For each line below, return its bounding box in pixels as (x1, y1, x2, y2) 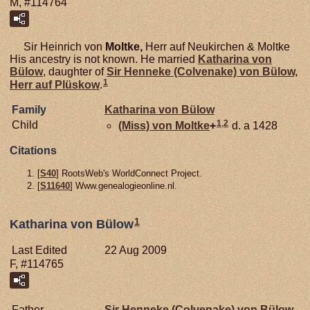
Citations (10, 145, 57, 157)
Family (12, 104, 46, 116)
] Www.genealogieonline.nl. (70, 181, 177, 192)
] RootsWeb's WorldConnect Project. (56, 168, 202, 179)
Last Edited (12, 244, 67, 256)
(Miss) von (118, 120, 175, 131)
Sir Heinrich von (10, 41, 105, 53)
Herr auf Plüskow (10, 79, 100, 91)
